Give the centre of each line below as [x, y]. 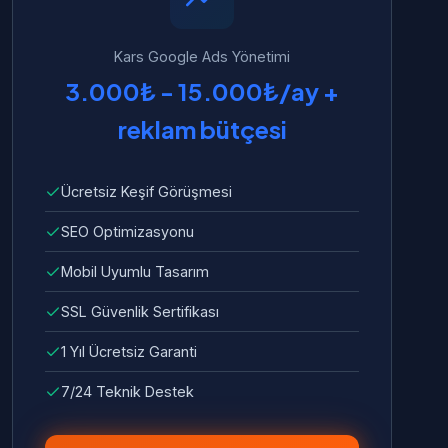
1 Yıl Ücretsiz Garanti [129, 351]
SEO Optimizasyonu [127, 231]
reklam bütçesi [202, 129]
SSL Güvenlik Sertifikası [140, 311]
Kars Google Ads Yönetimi [202, 56]
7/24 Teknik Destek [127, 391]
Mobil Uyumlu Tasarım [135, 271]
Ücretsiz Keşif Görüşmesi [146, 191]
